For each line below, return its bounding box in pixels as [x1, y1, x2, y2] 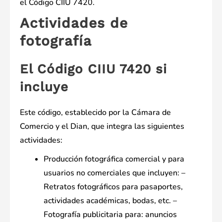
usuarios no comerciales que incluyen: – [44, 167, 185, 179]
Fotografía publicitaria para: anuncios [44, 209, 177, 221]
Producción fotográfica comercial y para [44, 154, 184, 165]
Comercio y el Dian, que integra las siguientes [20, 121, 184, 132]
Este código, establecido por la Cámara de [20, 107, 171, 118]
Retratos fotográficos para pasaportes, [44, 181, 183, 193]
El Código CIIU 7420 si [20, 61, 167, 77]
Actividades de [20, 15, 128, 32]
